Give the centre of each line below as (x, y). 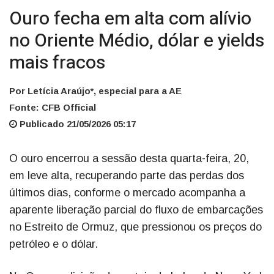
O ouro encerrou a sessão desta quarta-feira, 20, (129, 159)
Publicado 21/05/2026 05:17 (76, 124)
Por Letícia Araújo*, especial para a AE (95, 91)
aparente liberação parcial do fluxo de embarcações (136, 210)
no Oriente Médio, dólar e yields (137, 41)
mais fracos (57, 63)
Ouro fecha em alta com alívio (130, 19)
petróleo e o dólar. (54, 244)
